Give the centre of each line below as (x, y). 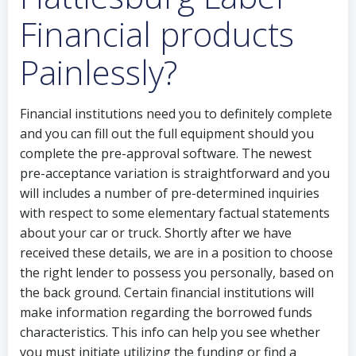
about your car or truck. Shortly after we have (156, 233)
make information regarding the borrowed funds (166, 312)
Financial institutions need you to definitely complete (176, 114)
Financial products (157, 34)
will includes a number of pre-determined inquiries (170, 193)
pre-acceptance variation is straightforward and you (175, 173)
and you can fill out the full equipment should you (167, 133)
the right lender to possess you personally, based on (177, 273)
